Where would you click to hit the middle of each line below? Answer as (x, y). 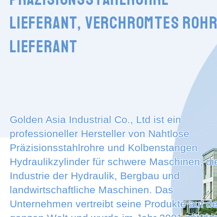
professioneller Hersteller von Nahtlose (100, 134)
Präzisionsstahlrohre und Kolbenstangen (104, 148)
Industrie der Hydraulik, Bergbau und (95, 176)
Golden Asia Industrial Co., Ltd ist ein (95, 120)
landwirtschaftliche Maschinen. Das (92, 190)
